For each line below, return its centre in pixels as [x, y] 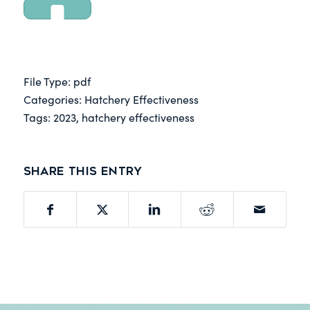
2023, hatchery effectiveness [124, 118]
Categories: [54, 100]
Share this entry [82, 172]
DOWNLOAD [57, 64]
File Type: [48, 82]
